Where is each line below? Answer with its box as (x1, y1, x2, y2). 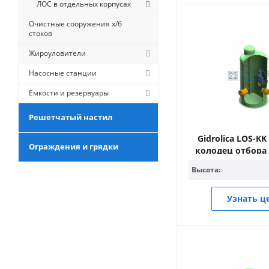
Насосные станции (29, 68, 97, 78)
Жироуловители (29, 48, 86, 58)
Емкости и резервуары (29, 88, 109, 98)
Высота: (192, 165, 220, 175)
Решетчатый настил (29, 112, 112, 122)
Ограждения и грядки (29, 141, 118, 152)
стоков (29, 28, 52, 38)
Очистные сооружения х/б (29, 19, 122, 29)
